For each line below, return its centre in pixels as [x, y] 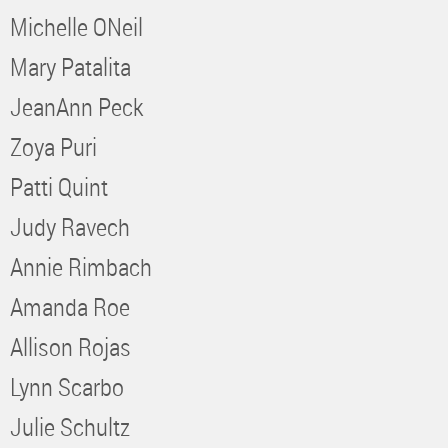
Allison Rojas [70, 346]
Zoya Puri [53, 146]
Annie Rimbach [81, 266]
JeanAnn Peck [77, 106]
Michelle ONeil [76, 26]
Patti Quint [59, 186]
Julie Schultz [70, 426]
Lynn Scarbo [67, 386]
